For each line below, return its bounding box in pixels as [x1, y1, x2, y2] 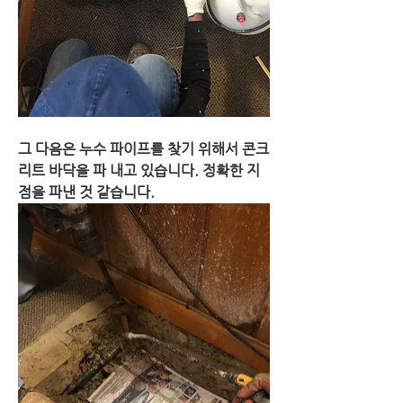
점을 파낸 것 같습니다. [18, 184, 155, 201]
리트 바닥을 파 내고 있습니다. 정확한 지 [18, 162, 260, 180]
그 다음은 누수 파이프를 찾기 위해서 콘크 [18, 140, 269, 158]
